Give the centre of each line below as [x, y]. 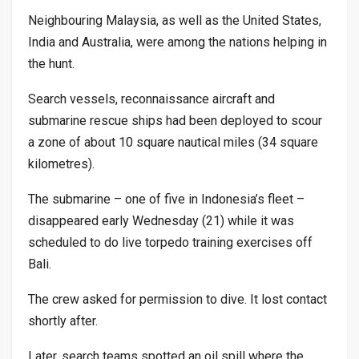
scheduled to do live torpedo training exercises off [170, 242]
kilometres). [61, 163]
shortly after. [63, 321]
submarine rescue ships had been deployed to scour [175, 120]
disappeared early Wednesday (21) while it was [161, 220]
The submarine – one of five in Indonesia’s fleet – [166, 199]
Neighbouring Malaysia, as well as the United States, [175, 20]
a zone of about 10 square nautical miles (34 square [173, 142]
